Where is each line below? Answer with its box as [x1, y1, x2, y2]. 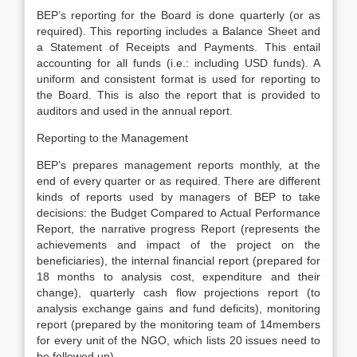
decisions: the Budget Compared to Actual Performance [37, 206, 320, 219]
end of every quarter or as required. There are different [37, 175, 320, 187]
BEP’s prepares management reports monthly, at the [37, 159, 320, 171]
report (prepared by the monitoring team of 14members [37, 318, 320, 331]
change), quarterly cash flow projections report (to [37, 286, 320, 299]
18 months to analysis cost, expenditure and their [37, 270, 320, 283]
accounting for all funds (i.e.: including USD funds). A [37, 57, 320, 69]
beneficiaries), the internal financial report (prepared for [37, 254, 320, 267]
